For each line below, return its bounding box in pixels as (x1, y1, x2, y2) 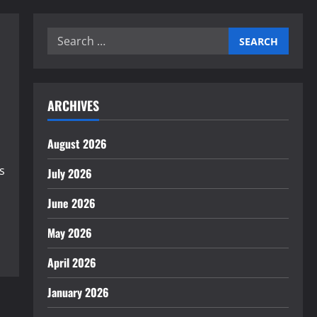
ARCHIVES (47, 96, 99, 115)
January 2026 (47, 284, 109, 301)
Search (46, 28, 85, 44)
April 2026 (47, 254, 96, 271)
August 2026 (47, 135, 107, 152)
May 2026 (47, 224, 92, 241)
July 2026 (47, 165, 92, 182)
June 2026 (47, 195, 96, 212)
